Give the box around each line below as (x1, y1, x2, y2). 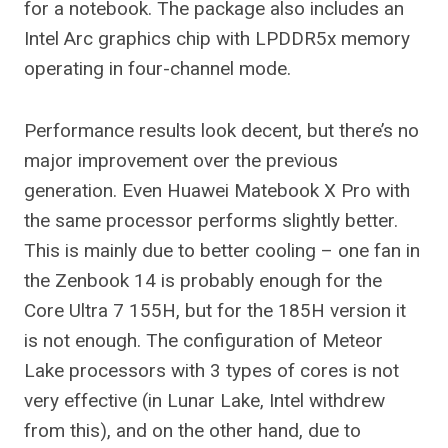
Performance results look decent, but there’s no (24, 119, 419, 142)
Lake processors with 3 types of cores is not (24, 359, 399, 382)
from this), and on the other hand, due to (24, 419, 361, 442)
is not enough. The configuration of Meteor (24, 329, 383, 352)
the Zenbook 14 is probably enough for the (24, 269, 382, 292)
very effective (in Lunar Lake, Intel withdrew (24, 389, 385, 412)
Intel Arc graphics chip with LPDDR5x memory (24, 27, 410, 50)
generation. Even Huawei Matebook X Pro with (24, 179, 410, 202)
